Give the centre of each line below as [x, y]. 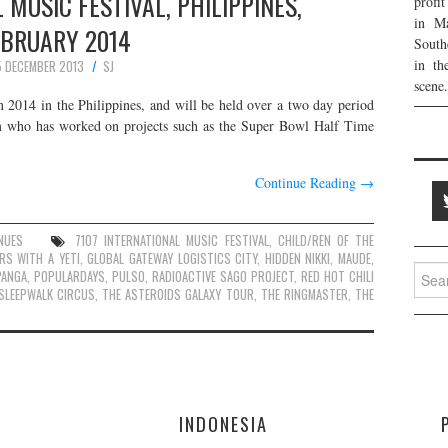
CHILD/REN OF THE [326, 240]
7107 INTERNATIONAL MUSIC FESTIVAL [172, 240]
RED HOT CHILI [337, 276]
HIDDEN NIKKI [297, 258]
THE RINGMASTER [304, 294]
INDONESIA [224, 423]
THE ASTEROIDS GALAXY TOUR [178, 294]
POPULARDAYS [69, 276]
